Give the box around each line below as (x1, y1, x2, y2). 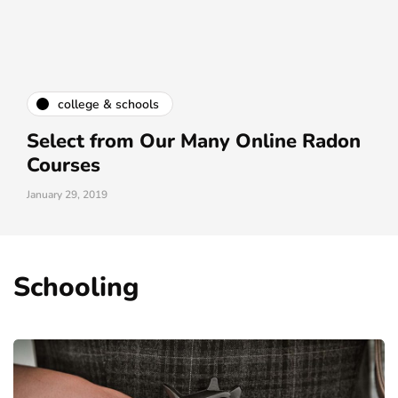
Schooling (13, 269, 139, 306)
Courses (27, 152, 100, 179)
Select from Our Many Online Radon (27, 128, 361, 155)
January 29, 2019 (27, 187, 107, 203)
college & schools (58, 95, 159, 113)
